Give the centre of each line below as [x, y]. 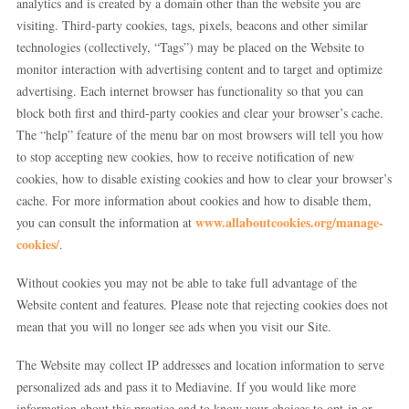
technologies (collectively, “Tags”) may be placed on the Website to [190, 47]
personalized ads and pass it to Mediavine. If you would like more [186, 387]
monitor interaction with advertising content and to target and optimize [199, 69]
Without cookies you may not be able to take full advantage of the [187, 283]
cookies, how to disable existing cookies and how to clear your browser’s [204, 178]
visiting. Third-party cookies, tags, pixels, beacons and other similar [192, 25]
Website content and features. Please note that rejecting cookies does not [202, 304]
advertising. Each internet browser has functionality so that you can [190, 91]
